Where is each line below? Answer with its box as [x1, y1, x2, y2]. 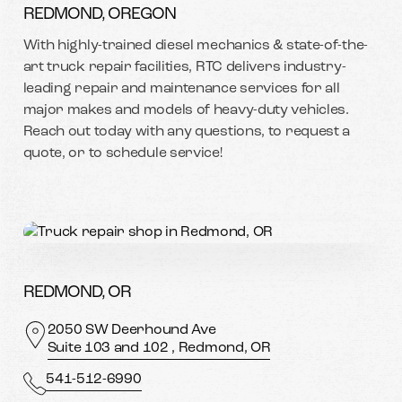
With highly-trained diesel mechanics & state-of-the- [22, 39, 368, 54]
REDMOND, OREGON [22, 6, 176, 24]
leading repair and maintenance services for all [22, 82, 340, 97]
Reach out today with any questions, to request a [22, 125, 351, 140]
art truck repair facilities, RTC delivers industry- [22, 60, 346, 75]
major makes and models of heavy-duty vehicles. [22, 103, 349, 118]
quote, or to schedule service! [22, 146, 223, 162]
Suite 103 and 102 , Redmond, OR [47, 340, 271, 355]
